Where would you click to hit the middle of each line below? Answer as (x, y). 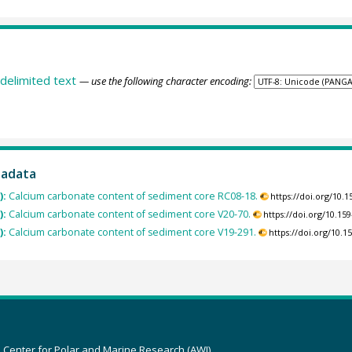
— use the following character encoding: (165, 81)
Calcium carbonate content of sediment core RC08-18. (133, 196)
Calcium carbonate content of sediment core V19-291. (132, 233)
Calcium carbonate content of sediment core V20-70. (129, 214)
